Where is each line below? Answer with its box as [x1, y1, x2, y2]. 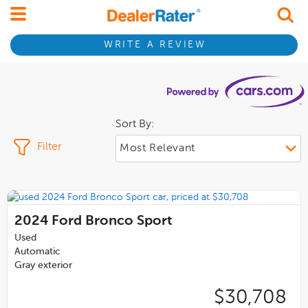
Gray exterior [14, 261, 72, 271]
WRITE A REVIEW [103, 40, 206, 50]
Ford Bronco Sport [52, 214, 173, 229]
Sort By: [115, 118, 155, 130]
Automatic [14, 247, 60, 257]
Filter [37, 141, 62, 153]
